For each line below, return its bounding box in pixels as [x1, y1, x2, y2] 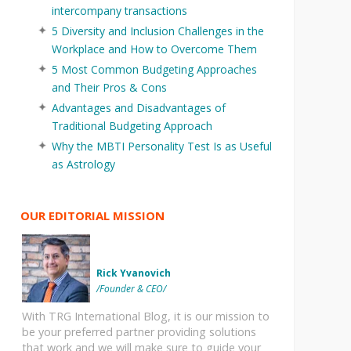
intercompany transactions [51, 3, 187, 19]
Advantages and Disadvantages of [51, 100, 226, 116]
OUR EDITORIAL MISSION [20, 208, 165, 224]
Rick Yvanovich [93, 266, 171, 280]
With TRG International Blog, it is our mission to [21, 308, 270, 324]
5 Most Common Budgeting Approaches [51, 62, 257, 78]
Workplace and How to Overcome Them [51, 42, 257, 57]
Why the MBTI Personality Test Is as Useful [51, 139, 272, 154]
